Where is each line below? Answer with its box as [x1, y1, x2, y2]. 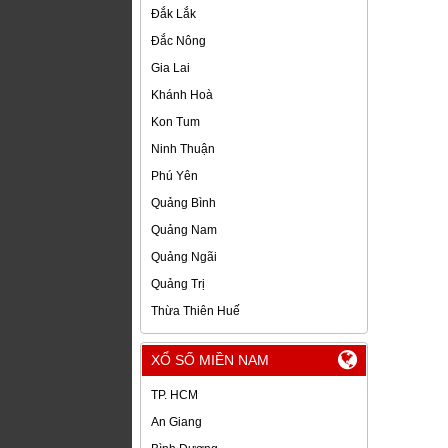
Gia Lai [151, 61, 190, 76]
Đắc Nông [151, 34, 206, 49]
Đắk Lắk [151, 7, 196, 22]
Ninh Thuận [151, 142, 215, 157]
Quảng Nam [151, 223, 217, 238]
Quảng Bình [151, 196, 216, 211]
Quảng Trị [151, 277, 205, 292]
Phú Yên [151, 169, 198, 184]
